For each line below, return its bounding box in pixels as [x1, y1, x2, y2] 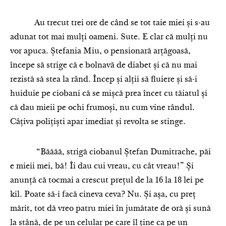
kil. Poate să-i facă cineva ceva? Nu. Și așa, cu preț [10, 191, 196, 199]
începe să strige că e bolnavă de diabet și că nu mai [10, 62, 197, 70]
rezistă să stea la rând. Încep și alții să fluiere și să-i [10, 76, 197, 84]
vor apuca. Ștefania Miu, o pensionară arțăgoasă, [10, 47, 191, 55]
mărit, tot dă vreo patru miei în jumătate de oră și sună [10, 205, 211, 213]
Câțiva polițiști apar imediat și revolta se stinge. [10, 118, 186, 126]
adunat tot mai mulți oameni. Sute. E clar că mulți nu [10, 33, 208, 41]
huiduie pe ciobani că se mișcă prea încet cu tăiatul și [10, 90, 207, 98]
